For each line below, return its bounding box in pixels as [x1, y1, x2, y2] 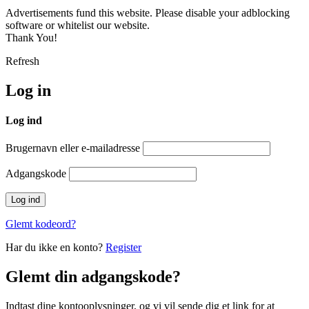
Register [106, 241, 141, 254]
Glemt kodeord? [6, 218, 76, 230]
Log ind [6, 114, 42, 126]
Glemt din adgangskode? [6, 268, 181, 286]
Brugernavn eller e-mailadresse [6, 142, 140, 154]
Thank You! [6, 31, 57, 43]
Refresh [6, 54, 39, 67]
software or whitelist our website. [6, 19, 150, 31]
